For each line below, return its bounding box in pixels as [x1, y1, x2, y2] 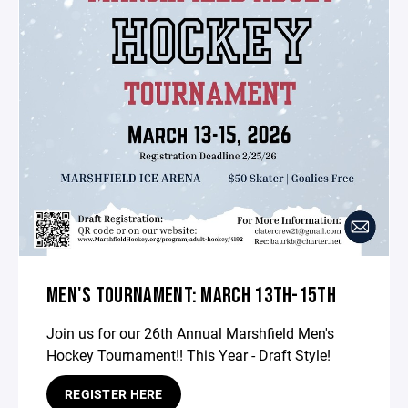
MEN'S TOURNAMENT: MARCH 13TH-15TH [46, 281, 336, 309]
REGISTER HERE [65, 384, 163, 403]
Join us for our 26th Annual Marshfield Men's [46, 322, 334, 342]
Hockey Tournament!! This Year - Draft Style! [46, 344, 334, 364]
